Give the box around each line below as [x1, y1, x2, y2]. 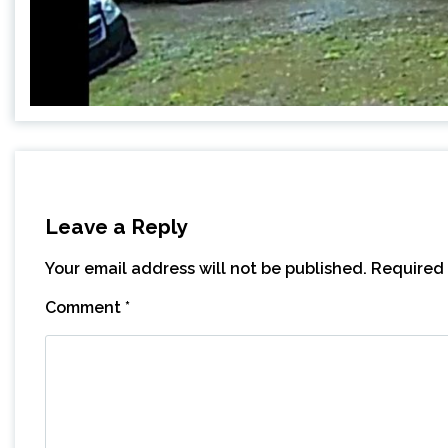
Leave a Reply [45, 214, 187, 240]
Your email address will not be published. [45, 259, 367, 279]
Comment [45, 298, 125, 318]
